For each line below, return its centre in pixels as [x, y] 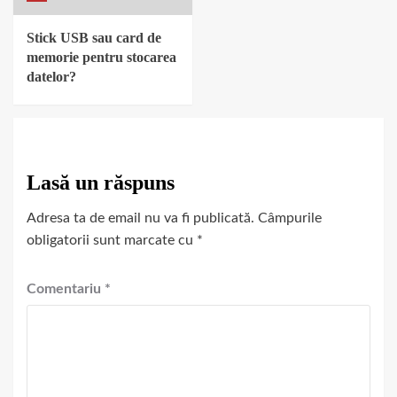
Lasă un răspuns [101, 183]
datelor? [51, 77]
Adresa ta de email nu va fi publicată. [140, 218]
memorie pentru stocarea [101, 57]
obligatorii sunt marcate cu [112, 240]
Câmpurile [290, 218]
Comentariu [66, 289]
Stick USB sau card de [94, 38]
